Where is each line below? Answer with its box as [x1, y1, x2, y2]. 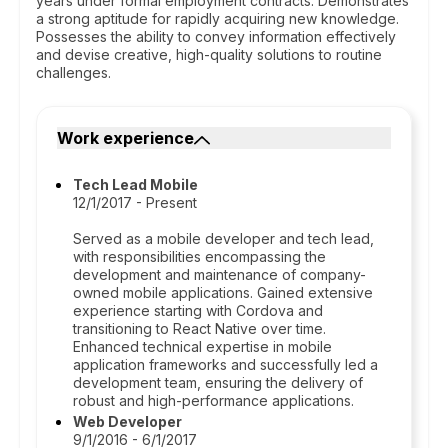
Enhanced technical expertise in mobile [73, 338, 332, 355]
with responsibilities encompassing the [73, 248, 326, 265]
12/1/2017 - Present [73, 194, 197, 211]
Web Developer [73, 413, 182, 430]
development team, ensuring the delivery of [73, 374, 363, 391]
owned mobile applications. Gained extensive [73, 284, 373, 301]
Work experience [57, 128, 194, 148]
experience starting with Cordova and [73, 302, 323, 319]
